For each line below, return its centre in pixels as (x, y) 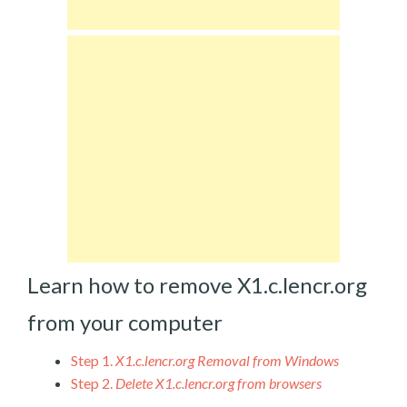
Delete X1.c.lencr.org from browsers (218, 382)
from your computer (125, 322)
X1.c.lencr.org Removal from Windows (227, 360)
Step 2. (92, 382)
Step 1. (92, 360)
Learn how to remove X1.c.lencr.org (197, 285)
